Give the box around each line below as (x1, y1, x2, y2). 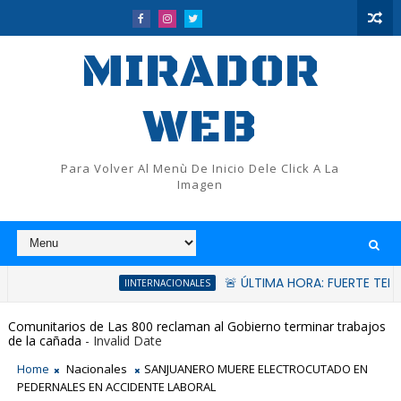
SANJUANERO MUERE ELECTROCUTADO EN (143, 361, 368, 377)
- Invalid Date (81, 331, 162, 349)
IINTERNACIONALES (70, 277, 157, 289)
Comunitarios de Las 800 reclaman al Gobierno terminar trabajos (7, 317, 386, 335)
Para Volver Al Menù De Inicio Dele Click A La (61, 160, 340, 176)
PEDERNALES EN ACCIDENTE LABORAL (16, 379, 216, 395)
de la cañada (7, 331, 81, 349)
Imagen (177, 176, 224, 192)
